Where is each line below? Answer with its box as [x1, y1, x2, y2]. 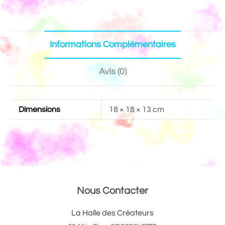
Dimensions [19, 105, 61, 114]
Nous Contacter [77, 185, 148, 196]
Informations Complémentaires [49, 39, 176, 49]
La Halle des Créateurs [71, 208, 154, 217]
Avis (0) [98, 66, 127, 76]
